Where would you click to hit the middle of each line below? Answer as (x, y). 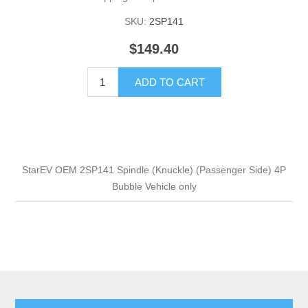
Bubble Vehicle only (154, 187)
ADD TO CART (169, 82)
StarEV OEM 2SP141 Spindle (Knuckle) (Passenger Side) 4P (154, 170)
